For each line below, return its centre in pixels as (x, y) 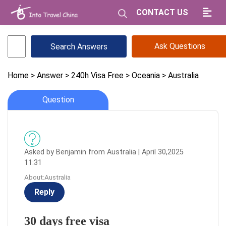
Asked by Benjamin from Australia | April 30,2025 (104, 152)
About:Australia (47, 177)
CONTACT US (162, 12)
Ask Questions (180, 46)
